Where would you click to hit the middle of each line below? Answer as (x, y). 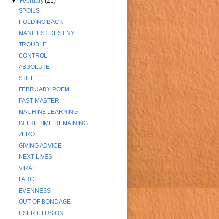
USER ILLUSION (41, 213)
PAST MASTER (39, 101)
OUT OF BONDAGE (44, 202)
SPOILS (29, 11)
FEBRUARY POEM (44, 90)
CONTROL (33, 56)
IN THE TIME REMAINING (53, 123)
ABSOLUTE (34, 67)
